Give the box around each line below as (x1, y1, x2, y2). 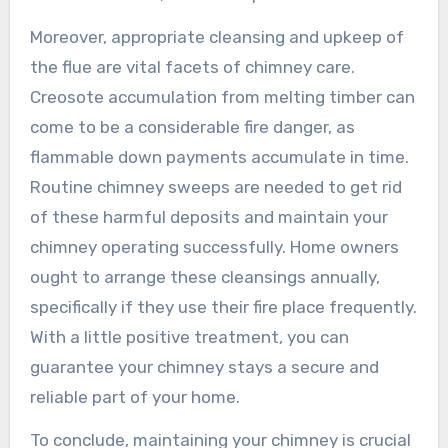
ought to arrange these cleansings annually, (29, 266, 380, 287)
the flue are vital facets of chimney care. (29, 56, 355, 77)
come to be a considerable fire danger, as (29, 116, 355, 137)
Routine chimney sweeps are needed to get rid (29, 176, 402, 197)
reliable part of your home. (29, 386, 240, 407)
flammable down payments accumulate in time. (29, 146, 409, 167)
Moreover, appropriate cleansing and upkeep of (29, 26, 404, 47)
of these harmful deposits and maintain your (29, 206, 388, 227)
